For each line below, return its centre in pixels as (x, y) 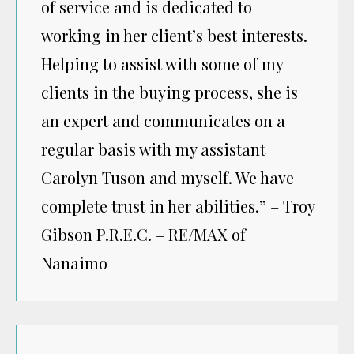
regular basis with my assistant (153, 149)
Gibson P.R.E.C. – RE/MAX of (143, 234)
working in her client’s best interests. (174, 35)
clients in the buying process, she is (169, 92)
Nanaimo (74, 262)
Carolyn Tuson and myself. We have (168, 177)
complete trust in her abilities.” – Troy (178, 205)
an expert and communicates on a (163, 120)
